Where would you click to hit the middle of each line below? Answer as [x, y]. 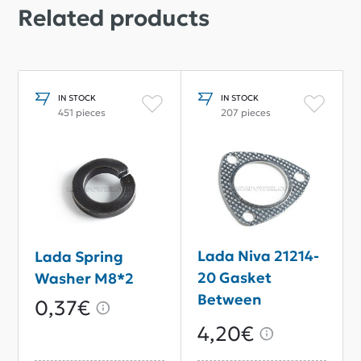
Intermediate [246, 321]
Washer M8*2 [84, 278]
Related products [114, 18]
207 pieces [245, 112]
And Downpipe [250, 342]
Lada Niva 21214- [258, 255]
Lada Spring [79, 256]
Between [229, 299]
